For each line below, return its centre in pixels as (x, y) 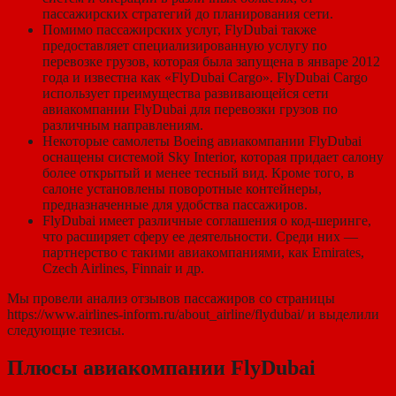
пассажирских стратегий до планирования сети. (188, 13)
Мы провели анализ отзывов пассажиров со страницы (171, 298)
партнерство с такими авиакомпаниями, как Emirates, (203, 252)
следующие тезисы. (66, 330)
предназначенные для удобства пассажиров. (175, 204)
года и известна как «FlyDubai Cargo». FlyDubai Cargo (205, 77)
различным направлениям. (123, 125)
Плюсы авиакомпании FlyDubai (161, 367)
